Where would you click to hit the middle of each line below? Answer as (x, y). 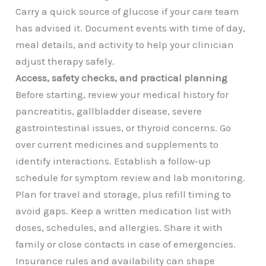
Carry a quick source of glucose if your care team (128, 12)
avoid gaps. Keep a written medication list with (124, 211)
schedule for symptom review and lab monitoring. (131, 178)
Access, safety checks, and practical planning (122, 78)
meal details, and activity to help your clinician (125, 45)
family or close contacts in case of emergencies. (126, 244)
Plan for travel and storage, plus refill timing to (123, 194)
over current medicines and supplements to (117, 145)
